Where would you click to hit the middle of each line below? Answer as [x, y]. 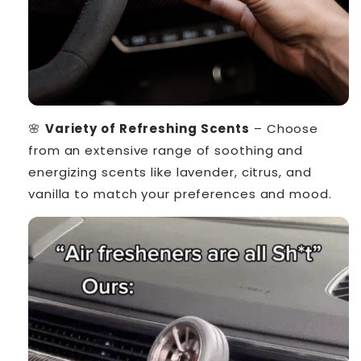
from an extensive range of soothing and [166, 151]
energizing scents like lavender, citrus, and [170, 172]
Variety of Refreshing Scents [147, 129]
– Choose [284, 129]
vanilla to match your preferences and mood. [180, 194]
